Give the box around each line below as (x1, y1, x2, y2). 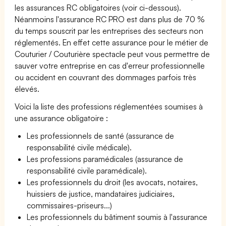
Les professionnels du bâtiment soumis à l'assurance (27, 211, 208, 222)
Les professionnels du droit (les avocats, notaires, (27, 177, 198, 187)
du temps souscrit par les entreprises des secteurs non (15, 25, 204, 36)
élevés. (15, 83, 39, 94)
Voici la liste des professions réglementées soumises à (15, 101, 203, 111)
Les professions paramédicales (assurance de (27, 153, 184, 164)
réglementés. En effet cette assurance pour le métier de (15, 37, 209, 47)
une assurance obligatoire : (15, 112, 108, 123)
